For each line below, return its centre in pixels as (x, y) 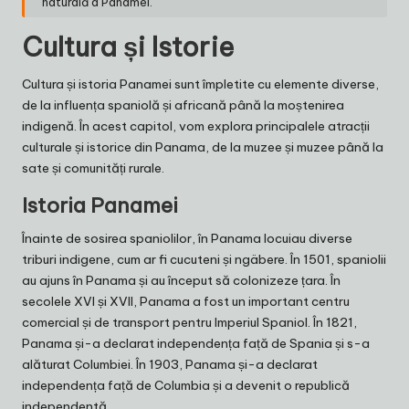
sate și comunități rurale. (93, 168)
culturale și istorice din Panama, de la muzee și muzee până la (203, 147)
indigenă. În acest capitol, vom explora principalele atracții (196, 126)
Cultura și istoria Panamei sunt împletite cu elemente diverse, (200, 84)
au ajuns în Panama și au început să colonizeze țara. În (181, 280)
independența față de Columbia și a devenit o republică (186, 385)
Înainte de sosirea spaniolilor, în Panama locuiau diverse (187, 238)
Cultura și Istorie (128, 47)
